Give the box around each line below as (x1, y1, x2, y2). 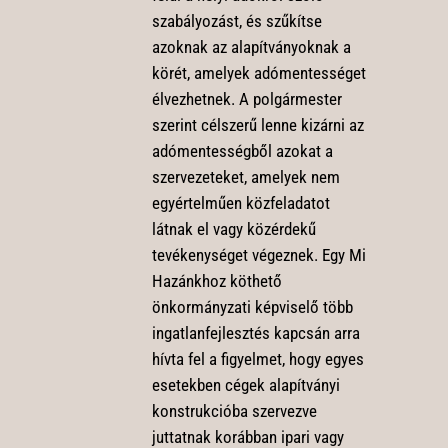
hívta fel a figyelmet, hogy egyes (151, 348, 364, 369)
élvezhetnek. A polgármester (151, 88, 342, 109)
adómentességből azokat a (151, 140, 333, 161)
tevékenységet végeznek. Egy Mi (151, 244, 366, 265)
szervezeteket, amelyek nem (151, 166, 340, 187)
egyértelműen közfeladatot (151, 192, 330, 213)
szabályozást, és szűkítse (151, 10, 322, 31)
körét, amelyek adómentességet (151, 62, 366, 83)
